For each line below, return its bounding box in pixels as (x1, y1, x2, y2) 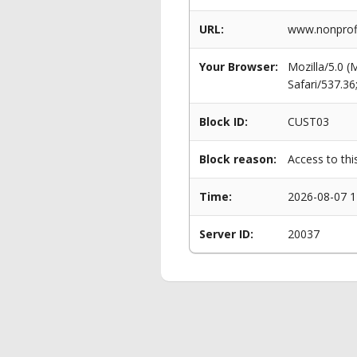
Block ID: (199, 114, 248, 129)
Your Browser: (199, 59, 278, 74)
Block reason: (199, 151, 277, 167)
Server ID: (199, 226, 253, 241)
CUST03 (288, 114, 329, 129)
